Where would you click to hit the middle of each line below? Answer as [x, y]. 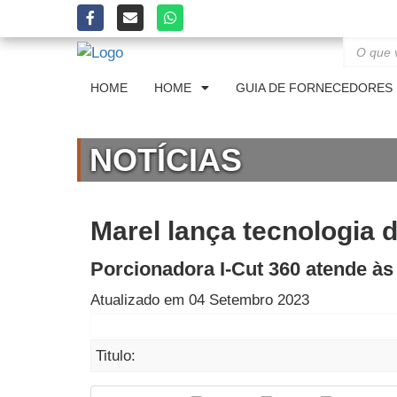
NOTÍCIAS [166, 160]
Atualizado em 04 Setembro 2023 [200, 300]
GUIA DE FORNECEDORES [314, 88]
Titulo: [116, 356]
